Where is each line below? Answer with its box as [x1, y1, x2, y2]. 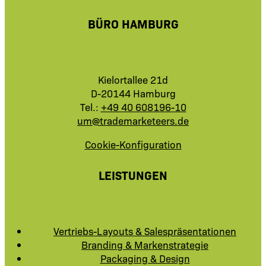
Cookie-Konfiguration [84, 137, 182, 151]
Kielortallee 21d [98, 72, 168, 86]
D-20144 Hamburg [90, 85, 176, 100]
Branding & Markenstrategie [81, 237, 208, 251]
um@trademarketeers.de [77, 113, 189, 127]
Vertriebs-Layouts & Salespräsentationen [53, 224, 236, 237]
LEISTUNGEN [99, 166, 167, 183]
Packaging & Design [100, 251, 190, 265]
